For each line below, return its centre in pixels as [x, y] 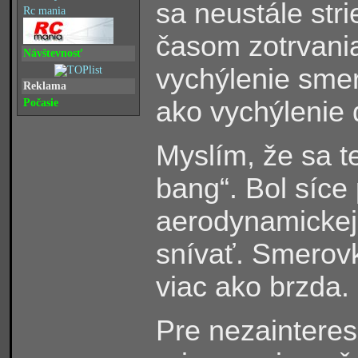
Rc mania [44, 10]
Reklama [45, 86]
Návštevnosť [53, 53]
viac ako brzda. [253, 286]
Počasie [41, 102]
